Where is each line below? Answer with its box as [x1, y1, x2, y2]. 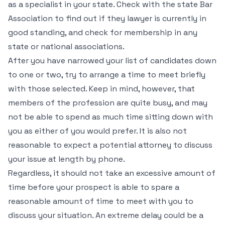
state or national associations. [8, 41, 125, 52]
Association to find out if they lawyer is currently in [8, 13, 206, 24]
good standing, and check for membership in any [8, 27, 197, 38]
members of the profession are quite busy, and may [8, 97, 207, 108]
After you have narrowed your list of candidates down [8, 55, 216, 66]
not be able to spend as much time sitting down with [8, 111, 213, 122]
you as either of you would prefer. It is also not [8, 126, 187, 136]
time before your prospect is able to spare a [8, 182, 179, 192]
